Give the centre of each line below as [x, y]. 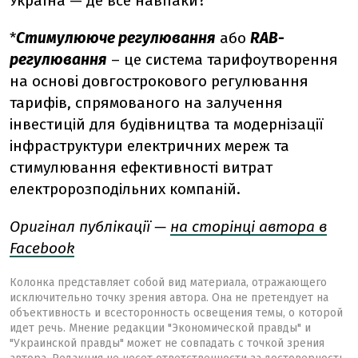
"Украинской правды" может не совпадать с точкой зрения [167, 343]
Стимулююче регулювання [116, 38]
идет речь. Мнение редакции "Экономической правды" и [160, 328]
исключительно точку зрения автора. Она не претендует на [169, 298]
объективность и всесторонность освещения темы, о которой [176, 313]
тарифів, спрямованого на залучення [146, 103]
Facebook [42, 248]
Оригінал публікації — [90, 227]
